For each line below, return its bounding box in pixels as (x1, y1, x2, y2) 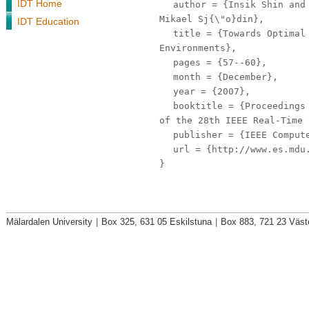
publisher (173, 130, 223, 140)
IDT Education (17, 16, 79, 27)
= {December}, (201, 72, 278, 82)
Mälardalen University (6, 217, 92, 227)
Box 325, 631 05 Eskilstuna (101, 217, 212, 227)
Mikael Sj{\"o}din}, (159, 14, 264, 24)
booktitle (173, 101, 223, 111)
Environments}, (159, 43, 237, 53)
